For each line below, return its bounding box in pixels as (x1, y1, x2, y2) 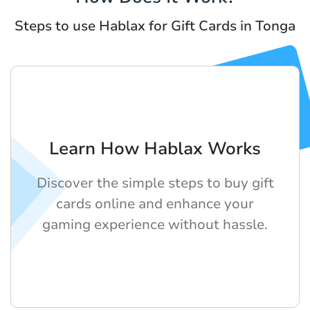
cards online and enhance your (56, 194, 254, 213)
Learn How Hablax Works (49, 136, 261, 161)
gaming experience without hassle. (42, 215, 268, 234)
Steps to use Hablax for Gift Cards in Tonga (15, 16, 295, 35)
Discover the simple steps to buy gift (36, 173, 274, 192)
